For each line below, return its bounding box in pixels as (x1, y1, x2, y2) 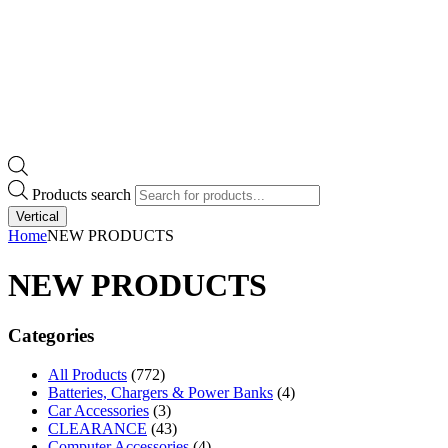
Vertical (16, 209, 59, 225)
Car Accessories (48, 401, 149, 419)
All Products (48, 365, 127, 383)
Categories (8, 325, 94, 347)
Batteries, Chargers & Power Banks (48, 383, 273, 401)
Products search (32, 186, 135, 204)
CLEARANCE (48, 419, 147, 437)
